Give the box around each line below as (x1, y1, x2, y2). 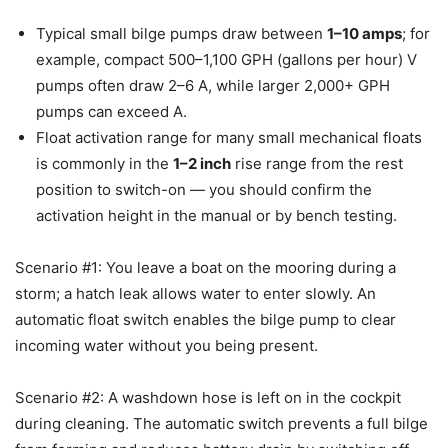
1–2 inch (173, 153, 231, 173)
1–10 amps (327, 23, 402, 43)
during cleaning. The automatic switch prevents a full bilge (15, 413, 428, 433)
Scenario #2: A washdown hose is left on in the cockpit (15, 387, 401, 407)
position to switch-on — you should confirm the (36, 179, 372, 199)
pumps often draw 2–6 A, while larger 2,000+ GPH (36, 75, 390, 95)
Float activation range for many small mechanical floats (36, 127, 422, 147)
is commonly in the (36, 153, 173, 173)
